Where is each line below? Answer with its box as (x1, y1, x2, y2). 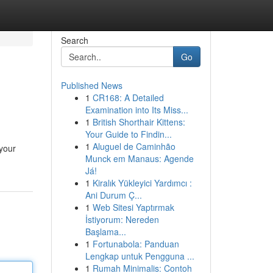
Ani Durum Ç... (85, 189, 142, 201)
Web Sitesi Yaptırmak (92, 201, 174, 213)
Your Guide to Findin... (85, 128, 172, 140)
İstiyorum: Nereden (85, 213, 159, 225)
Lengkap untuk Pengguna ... (85, 250, 194, 262)
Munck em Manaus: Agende (85, 152, 194, 165)
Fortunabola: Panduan (92, 238, 179, 250)
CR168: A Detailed (92, 91, 164, 104)
